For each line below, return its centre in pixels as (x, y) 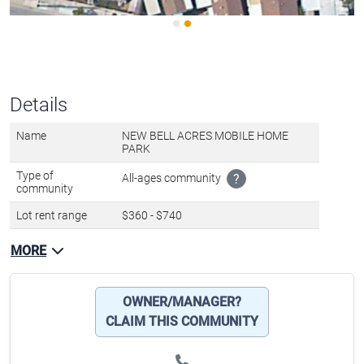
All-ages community (173, 244)
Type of (35, 243)
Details (39, 172)
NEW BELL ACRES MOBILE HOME (205, 203)
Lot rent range (52, 282)
